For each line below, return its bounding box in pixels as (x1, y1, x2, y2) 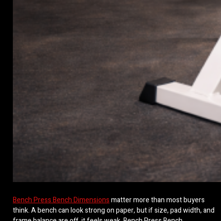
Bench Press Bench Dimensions (13, 195, 110, 206)
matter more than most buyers (110, 195, 205, 206)
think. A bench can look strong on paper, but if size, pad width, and (13, 205, 215, 216)
